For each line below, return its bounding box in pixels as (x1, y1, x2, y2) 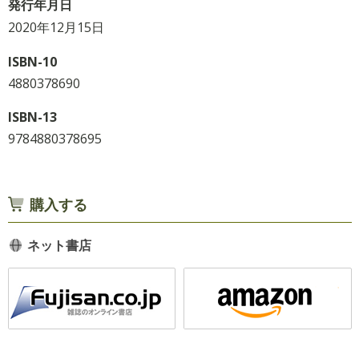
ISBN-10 (7, 52, 57, 71)
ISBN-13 (7, 107, 57, 126)
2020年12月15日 (7, 18, 104, 36)
